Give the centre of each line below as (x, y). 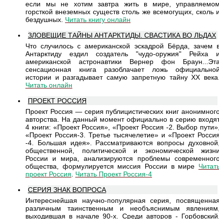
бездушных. (45, 20)
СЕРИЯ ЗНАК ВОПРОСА (67, 190)
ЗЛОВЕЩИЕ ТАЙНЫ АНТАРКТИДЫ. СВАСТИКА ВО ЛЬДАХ (122, 35)
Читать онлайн (49, 85)
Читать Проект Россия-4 (114, 174)
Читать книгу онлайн (98, 20)
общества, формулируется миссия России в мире (112, 166)
